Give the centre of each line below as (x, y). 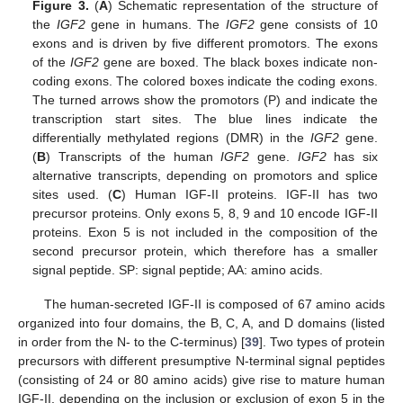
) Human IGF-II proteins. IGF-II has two (250, 194)
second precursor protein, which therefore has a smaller (205, 251)
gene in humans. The (155, 24)
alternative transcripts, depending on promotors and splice (205, 175)
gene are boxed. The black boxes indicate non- (238, 62)
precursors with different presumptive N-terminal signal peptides (201, 360)
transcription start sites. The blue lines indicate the (205, 118)
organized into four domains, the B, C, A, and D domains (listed (201, 322)
